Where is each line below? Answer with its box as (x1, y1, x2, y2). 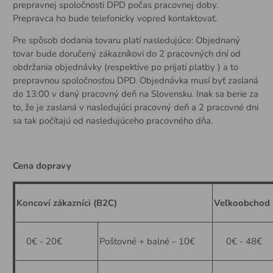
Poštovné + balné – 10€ (99, 235, 195, 247)
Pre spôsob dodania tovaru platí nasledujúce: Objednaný (12, 34, 240, 47)
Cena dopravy (12, 160, 71, 172)
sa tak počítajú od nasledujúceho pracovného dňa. (12, 115, 213, 127)
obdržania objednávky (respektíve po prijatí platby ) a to (12, 61, 238, 74)
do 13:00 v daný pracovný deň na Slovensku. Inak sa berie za (12, 88, 258, 101)
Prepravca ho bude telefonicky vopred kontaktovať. (12, 12, 217, 24)
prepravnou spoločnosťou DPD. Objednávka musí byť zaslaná (12, 74, 258, 87)
